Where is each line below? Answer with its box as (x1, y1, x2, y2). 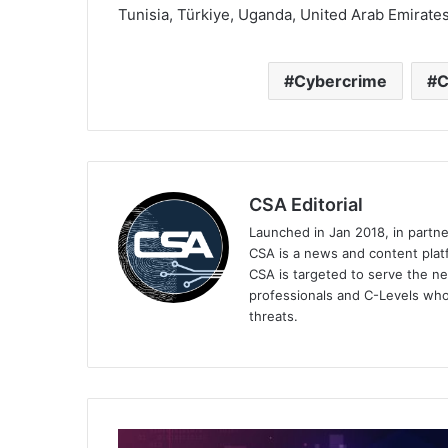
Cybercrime (294, 71, 387, 92)
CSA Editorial (249, 194, 363, 216)
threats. (249, 308, 298, 325)
